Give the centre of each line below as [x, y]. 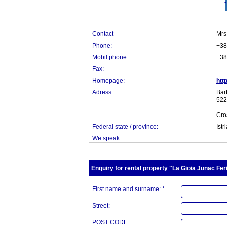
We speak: [106, 139]
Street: [101, 206]
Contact [103, 34]
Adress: [102, 92]
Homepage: [108, 81]
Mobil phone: [110, 58]
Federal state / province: [125, 127]
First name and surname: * [128, 189]
